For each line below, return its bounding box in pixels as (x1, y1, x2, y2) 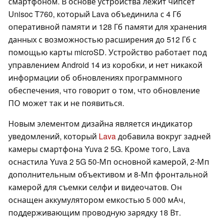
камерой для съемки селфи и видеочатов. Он (8, 181, 182, 193)
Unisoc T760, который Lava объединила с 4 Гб (8, 8, 181, 20)
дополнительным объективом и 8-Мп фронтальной (8, 169, 208, 180)
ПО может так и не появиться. (8, 97, 124, 109)
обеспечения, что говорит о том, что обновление (8, 85, 200, 96)
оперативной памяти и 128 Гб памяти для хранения (8, 21, 207, 33)
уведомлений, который (8, 131, 99, 142)
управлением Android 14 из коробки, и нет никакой (8, 59, 202, 71)
